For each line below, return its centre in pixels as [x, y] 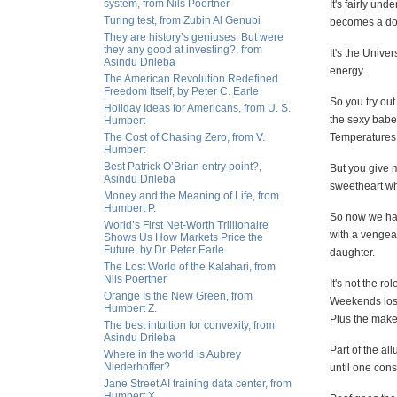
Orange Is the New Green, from [178, 296]
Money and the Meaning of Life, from [191, 196]
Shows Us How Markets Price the [183, 237]
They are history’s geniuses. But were [194, 37]
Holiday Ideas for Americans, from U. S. [197, 108]
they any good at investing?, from [183, 50]
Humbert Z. [130, 308]
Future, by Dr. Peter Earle [164, 250]
